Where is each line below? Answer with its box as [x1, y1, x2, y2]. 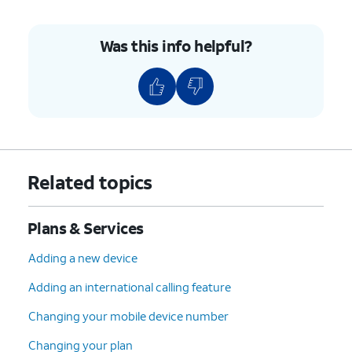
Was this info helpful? [99, 35, 252, 56]
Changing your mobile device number [28, 307, 229, 324]
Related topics [27, 169, 152, 195]
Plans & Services [27, 217, 144, 238]
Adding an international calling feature [28, 278, 231, 295]
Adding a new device [28, 249, 137, 266]
